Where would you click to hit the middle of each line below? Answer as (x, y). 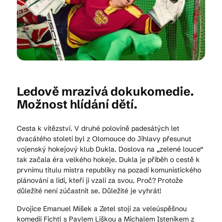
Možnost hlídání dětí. (77, 104)
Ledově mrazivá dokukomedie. (105, 91)
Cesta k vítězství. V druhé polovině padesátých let (98, 128)
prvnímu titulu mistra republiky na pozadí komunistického (109, 170)
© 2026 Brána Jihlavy (111, 138)
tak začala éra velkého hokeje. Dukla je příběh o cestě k (108, 160)
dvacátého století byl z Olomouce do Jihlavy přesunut (104, 139)
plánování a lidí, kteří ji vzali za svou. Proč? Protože (100, 180)
